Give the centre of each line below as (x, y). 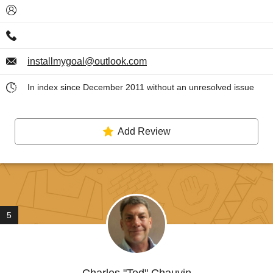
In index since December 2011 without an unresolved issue (141, 87)
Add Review (144, 131)
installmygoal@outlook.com (87, 61)
